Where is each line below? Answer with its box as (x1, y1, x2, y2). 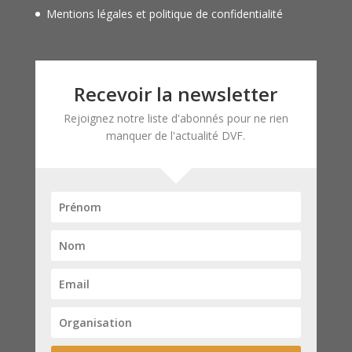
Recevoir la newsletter (74, 80, 278, 107)
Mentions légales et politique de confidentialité (46, 5, 283, 21)
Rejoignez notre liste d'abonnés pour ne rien (63, 110, 288, 126)
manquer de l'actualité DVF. (106, 127, 246, 143)
